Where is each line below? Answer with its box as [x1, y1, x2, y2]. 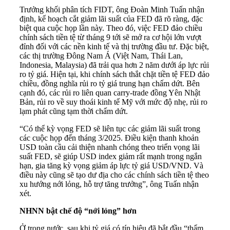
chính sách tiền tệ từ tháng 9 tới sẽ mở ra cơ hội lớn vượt [20, 33, 201, 42]
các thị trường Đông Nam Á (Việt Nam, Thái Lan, [20, 51, 183, 61]
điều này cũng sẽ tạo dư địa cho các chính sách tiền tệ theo [20, 170, 209, 180]
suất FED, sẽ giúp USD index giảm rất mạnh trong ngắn [20, 152, 202, 161]
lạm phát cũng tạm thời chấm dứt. [20, 107, 128, 116]
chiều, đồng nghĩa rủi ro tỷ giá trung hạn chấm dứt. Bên [20, 79, 200, 88]
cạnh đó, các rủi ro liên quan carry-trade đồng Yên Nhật [20, 88, 200, 98]
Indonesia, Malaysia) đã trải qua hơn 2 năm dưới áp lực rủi [20, 61, 209, 70]
